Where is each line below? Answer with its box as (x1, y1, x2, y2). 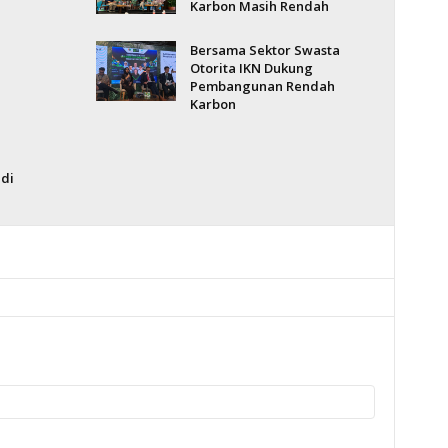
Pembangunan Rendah (189, 77, 335, 95)
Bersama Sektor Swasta (189, 41, 340, 59)
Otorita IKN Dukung (189, 59, 313, 77)
